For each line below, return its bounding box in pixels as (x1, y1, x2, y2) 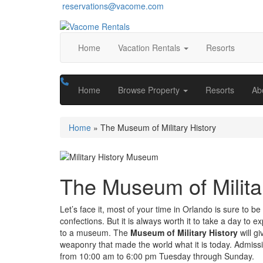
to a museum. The (60, 226, 130, 238)
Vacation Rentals (118, 41, 183, 53)
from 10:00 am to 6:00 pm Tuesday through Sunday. (60, 249, 254, 262)
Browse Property (118, 83, 182, 96)
